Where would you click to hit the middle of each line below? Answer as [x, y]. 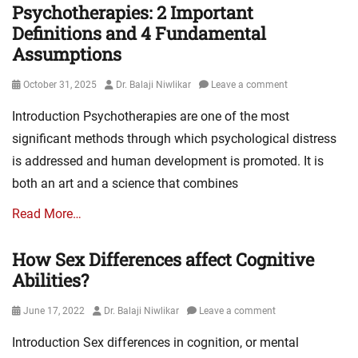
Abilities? [50, 280]
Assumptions [67, 54]
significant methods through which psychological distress [174, 139]
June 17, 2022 [54, 311]
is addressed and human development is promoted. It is [168, 161]
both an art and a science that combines [125, 184]
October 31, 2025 [60, 85]
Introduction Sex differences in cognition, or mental [155, 343]
